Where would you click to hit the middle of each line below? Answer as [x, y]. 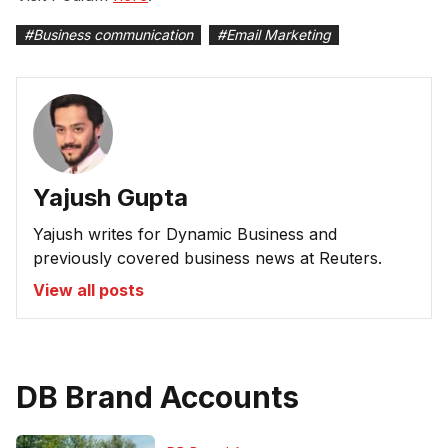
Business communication [113, 34]
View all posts [88, 289]
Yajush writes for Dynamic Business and [185, 233]
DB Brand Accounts [157, 396]
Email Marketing [278, 34]
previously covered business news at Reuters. [207, 257]
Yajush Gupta [110, 197]
